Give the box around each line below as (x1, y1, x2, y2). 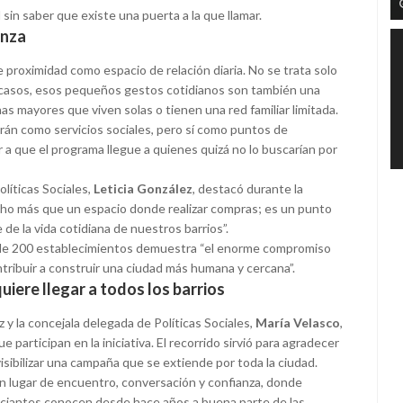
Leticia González (94, 181, 193, 197)
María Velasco (255, 315, 340, 331)
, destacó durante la (193, 181, 303, 197)
